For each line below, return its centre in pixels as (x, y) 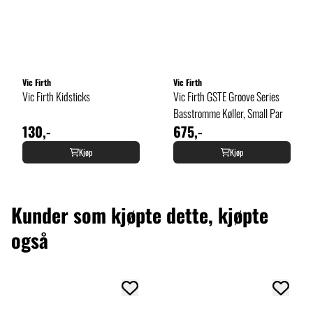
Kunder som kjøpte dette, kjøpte (140, 214)
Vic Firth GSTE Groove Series (226, 96)
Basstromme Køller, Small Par (228, 113)
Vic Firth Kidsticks (56, 96)
